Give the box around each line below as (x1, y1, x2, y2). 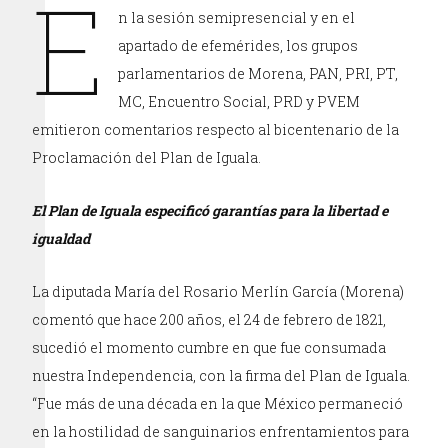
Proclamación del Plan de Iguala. (32, 147, 262, 167)
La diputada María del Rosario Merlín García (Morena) (32, 281, 405, 301)
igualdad (32, 228, 91, 248)
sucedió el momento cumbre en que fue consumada (32, 337, 387, 357)
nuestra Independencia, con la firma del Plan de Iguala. (32, 365, 411, 385)
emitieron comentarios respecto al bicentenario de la (32, 119, 400, 139)
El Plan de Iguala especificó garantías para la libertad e (32, 200, 389, 220)
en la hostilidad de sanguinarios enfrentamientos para (32, 421, 410, 441)
